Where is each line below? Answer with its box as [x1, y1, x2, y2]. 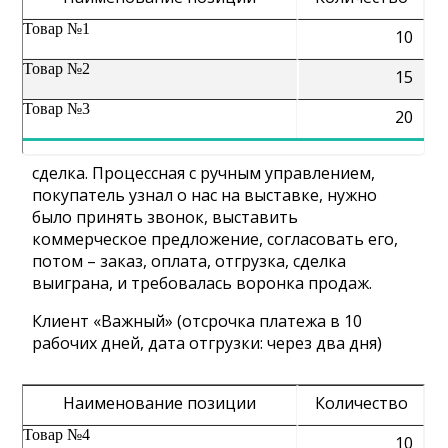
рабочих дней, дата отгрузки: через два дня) [32, 332, 383, 354]
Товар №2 [23, 60, 91, 77]
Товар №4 [23, 426, 91, 443]
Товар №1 [23, 20, 91, 37]
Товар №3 [23, 100, 91, 117]
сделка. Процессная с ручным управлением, [32, 162, 376, 184]
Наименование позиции [63, 392, 257, 414]
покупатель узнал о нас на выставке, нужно [32, 184, 378, 206]
